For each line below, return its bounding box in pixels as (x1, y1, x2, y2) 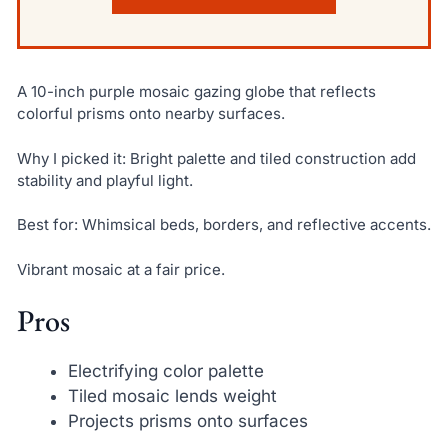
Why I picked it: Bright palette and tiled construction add (16, 148, 416, 168)
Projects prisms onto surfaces (67, 411, 308, 432)
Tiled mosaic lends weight (67, 386, 277, 407)
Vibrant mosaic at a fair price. (16, 259, 225, 279)
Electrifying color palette (67, 361, 264, 382)
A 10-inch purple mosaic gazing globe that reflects (16, 82, 376, 102)
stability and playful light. (16, 170, 193, 190)
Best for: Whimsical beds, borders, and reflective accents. (16, 215, 431, 235)
